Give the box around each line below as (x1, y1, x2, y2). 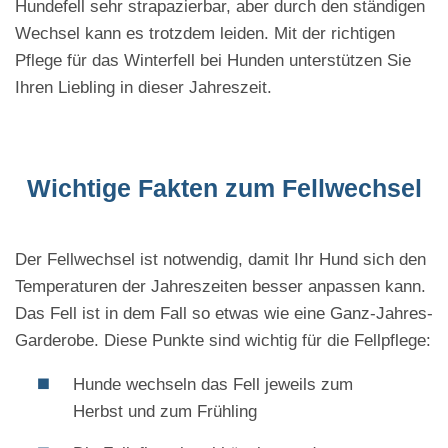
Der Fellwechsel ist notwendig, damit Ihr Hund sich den (15, 250, 426, 270)
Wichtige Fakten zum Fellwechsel (26, 174, 422, 203)
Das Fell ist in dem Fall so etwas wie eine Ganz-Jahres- (15, 304, 433, 324)
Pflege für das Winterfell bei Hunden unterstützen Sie (15, 51, 411, 71)
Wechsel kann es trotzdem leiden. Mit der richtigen (15, 24, 395, 44)
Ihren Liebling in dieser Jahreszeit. (15, 78, 272, 98)
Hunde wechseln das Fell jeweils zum (73, 375, 353, 395)
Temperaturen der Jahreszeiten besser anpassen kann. (15, 277, 426, 297)
